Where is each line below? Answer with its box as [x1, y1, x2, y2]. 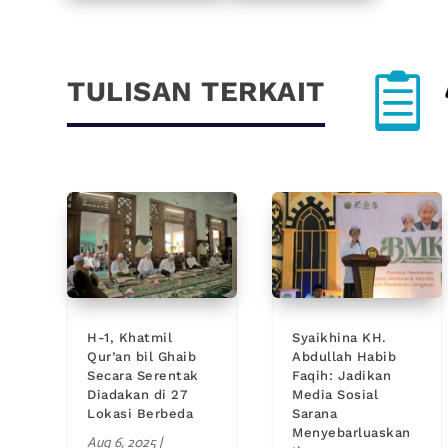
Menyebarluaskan [292, 425, 411, 441]
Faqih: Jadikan [292, 368, 392, 384]
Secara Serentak [87, 368, 199, 384]
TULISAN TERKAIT [67, 75, 325, 108]
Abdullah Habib [292, 349, 397, 365]
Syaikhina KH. [292, 330, 387, 346]
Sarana [292, 406, 338, 422]
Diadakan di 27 [87, 387, 188, 403]
